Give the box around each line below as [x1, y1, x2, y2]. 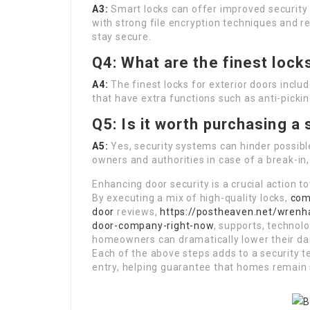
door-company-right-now [92, 220, 214, 231]
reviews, [114, 206, 161, 217]
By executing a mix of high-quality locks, [92, 192, 291, 203]
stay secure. [92, 31, 152, 42]
